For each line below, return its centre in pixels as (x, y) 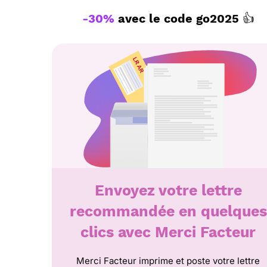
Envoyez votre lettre (168, 190)
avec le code (155, 18)
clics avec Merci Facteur (168, 232)
